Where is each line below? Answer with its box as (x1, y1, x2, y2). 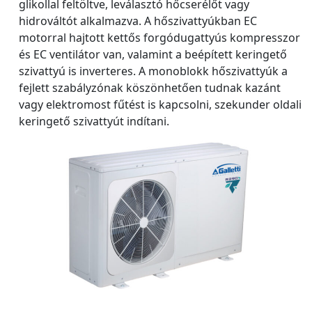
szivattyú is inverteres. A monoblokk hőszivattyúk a (19, 63, 288, 79)
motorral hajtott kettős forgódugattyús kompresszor (19, 29, 300, 45)
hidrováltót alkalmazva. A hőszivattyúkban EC (19, 13, 257, 29)
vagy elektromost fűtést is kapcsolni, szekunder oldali (19, 96, 302, 112)
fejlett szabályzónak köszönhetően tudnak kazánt (19, 79, 281, 95)
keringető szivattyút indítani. (19, 113, 169, 129)
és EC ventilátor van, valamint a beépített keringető (19, 46, 287, 62)
